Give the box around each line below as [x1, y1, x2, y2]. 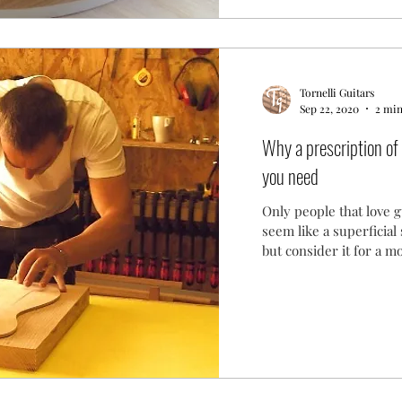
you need [261, 161, 319, 190]
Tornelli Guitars [299, 85, 374, 100]
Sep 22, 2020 [299, 100, 359, 116]
